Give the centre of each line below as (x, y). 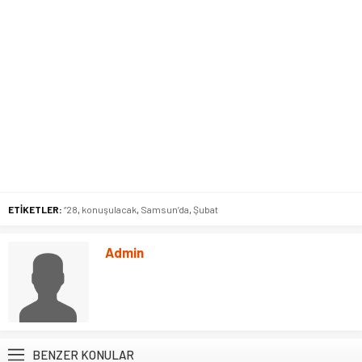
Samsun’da (165, 210)
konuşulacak (109, 210)
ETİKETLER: (35, 210)
